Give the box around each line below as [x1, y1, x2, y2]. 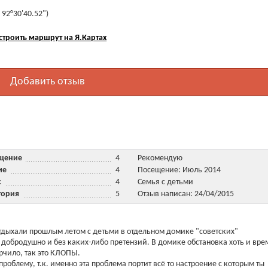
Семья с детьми [137, 178, 193, 187]
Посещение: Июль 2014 [137, 166, 221, 175]
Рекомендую [137, 154, 182, 163]
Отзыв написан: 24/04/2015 [137, 190, 234, 199]
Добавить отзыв [10, 76, 86, 87]
